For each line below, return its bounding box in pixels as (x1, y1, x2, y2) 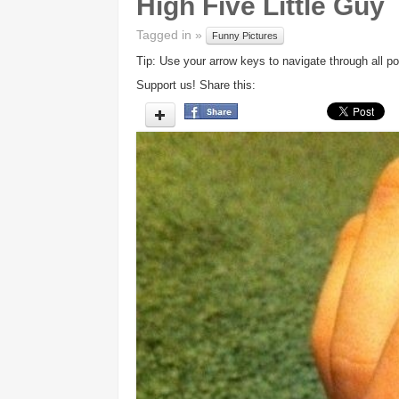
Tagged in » (136, 28, 206, 42)
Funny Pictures (212, 30, 278, 42)
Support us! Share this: (136, 78, 256, 93)
